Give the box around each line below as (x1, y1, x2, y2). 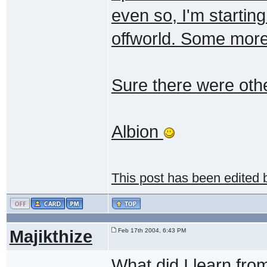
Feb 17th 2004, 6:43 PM (116, 226, 186, 234)
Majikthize (9, 226, 92, 246)
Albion (111, 122, 163, 141)
